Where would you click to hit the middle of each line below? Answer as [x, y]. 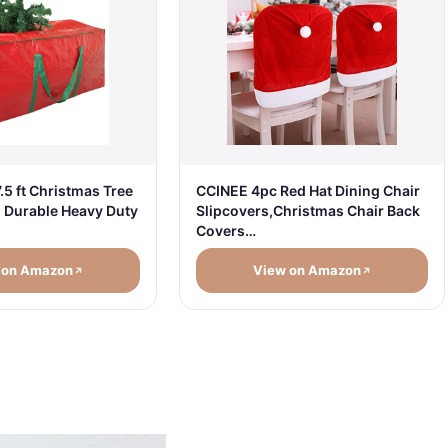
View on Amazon [306, 270]
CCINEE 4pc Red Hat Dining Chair [308, 191]
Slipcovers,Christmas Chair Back [308, 211]
